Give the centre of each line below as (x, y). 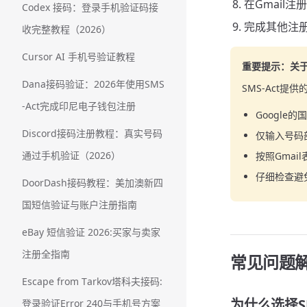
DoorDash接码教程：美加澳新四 (93, 183)
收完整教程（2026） (66, 29)
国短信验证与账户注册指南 (79, 205)
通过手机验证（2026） (71, 155)
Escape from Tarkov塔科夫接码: (92, 281)
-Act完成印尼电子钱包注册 (79, 106)
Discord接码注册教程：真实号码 (92, 133)
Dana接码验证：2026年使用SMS (93, 84)
